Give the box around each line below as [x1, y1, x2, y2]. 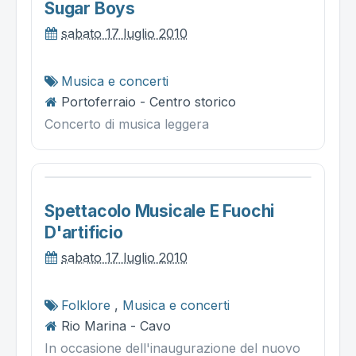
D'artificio [44, 222, 123, 243]
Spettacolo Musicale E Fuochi [44, 201, 275, 222]
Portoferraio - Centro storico [61, 94, 236, 110]
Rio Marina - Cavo [61, 318, 171, 335]
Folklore [61, 297, 110, 314]
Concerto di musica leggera [44, 116, 209, 133]
